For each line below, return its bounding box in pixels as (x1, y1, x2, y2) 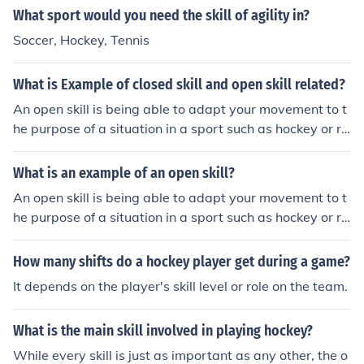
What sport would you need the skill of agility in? (13, 6, 310, 24)
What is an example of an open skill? (13, 164, 235, 182)
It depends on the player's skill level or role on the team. (13, 278, 348, 294)
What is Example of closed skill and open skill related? (13, 76, 345, 93)
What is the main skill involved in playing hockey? (13, 322, 313, 340)
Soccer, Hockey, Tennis (13, 32, 149, 48)
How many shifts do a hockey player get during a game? (13, 253, 350, 271)
